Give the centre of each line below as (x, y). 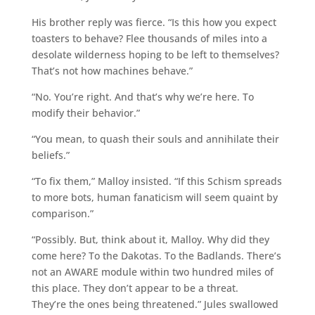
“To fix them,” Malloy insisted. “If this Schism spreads (156, 181)
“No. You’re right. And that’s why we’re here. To (142, 96)
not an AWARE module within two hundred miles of (152, 271)
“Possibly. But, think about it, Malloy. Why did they (150, 239)
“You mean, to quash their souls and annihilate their (155, 139)
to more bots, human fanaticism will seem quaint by (154, 197)
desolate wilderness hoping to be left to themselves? (155, 54)
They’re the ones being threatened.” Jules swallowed (155, 304)
